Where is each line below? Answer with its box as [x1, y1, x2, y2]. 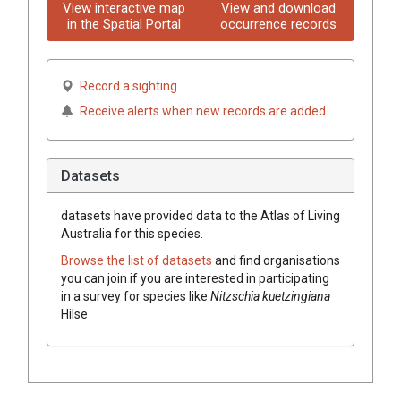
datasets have [61, 208, 141, 223]
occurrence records [219, 15, 337, 32]
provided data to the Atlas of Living [141, 208, 340, 223]
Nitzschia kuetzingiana [210, 288, 330, 303]
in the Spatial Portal [66, 15, 181, 32]
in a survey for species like [61, 288, 210, 303]
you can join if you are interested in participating [61, 270, 329, 286]
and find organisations [215, 252, 340, 268]
